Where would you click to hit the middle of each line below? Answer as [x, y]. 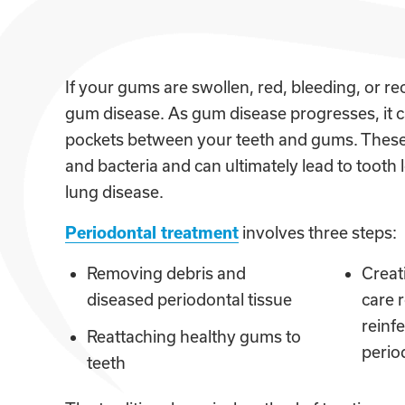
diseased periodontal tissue [189, 299]
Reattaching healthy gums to [194, 336]
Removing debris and [166, 273]
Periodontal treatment [152, 232]
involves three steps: [318, 232]
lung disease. [114, 192]
